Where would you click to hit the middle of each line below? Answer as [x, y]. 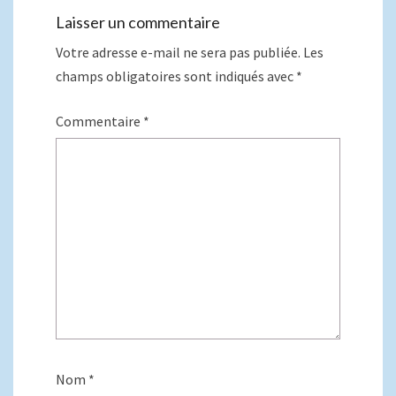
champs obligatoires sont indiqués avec [176, 76]
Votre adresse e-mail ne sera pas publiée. [178, 53]
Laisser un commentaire [138, 23]
